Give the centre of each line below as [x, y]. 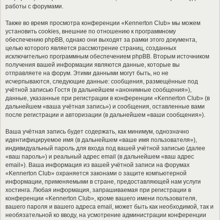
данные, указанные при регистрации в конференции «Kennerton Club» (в [108, 98]
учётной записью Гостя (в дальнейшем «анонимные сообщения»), [98, 90]
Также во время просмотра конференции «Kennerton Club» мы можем [103, 23]
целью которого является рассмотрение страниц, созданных [91, 48]
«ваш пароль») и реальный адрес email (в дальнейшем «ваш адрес [100, 157]
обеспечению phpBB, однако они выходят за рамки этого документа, [101, 40]
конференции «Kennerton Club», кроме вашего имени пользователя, [101, 198]
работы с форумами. [34, 6]
